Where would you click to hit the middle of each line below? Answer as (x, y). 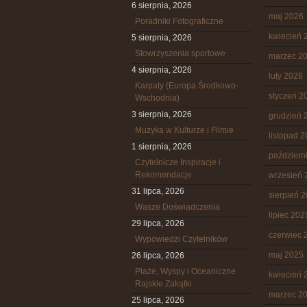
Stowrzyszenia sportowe (180, 53)
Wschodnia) (157, 98)
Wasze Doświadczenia (177, 207)
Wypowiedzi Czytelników (181, 239)
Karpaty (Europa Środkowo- (187, 86)
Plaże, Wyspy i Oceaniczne (185, 271)
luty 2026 (286, 76)
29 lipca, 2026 (158, 223)
